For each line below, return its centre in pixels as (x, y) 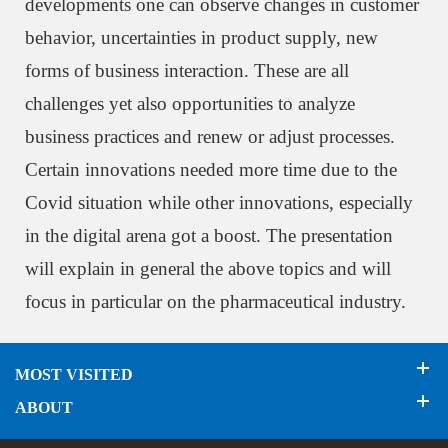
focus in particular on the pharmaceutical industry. (215, 301)
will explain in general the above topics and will (208, 268)
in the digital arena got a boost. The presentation (209, 235)
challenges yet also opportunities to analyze (190, 103)
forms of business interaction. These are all (187, 70)
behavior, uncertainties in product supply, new (201, 37)
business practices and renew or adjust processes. (210, 136)
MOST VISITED (74, 374)
